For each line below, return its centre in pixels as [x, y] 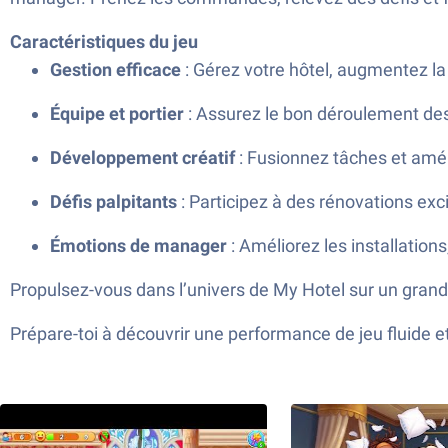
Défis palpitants [113, 201]
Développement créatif [142, 157]
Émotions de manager [138, 245]
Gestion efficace [115, 69]
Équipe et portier [117, 113]
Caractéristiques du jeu [104, 41]
